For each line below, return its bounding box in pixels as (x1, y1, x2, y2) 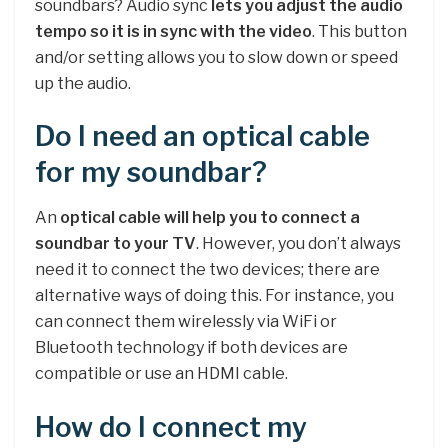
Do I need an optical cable (35, 120, 370, 154)
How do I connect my (35, 410, 307, 444)
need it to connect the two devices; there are (35, 260, 380, 280)
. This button (312, 21, 407, 41)
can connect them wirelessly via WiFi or (35, 312, 337, 332)
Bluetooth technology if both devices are (35, 338, 348, 358)
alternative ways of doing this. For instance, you (35, 286, 394, 306)
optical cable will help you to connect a (60, 208, 360, 228)
